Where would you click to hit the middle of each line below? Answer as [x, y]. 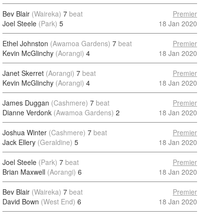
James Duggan [26, 103]
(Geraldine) [55, 142]
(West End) [58, 201]
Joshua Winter [25, 132]
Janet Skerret [23, 73]
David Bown [21, 201]
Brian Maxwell [24, 172]
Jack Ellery [19, 142]
